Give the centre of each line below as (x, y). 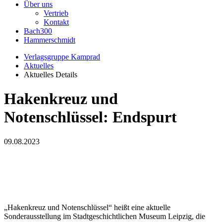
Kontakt (56, 22)
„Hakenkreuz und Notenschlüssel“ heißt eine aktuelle (87, 208)
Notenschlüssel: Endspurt (90, 117)
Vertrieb (56, 13)
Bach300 (38, 31)
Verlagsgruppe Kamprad (62, 57)
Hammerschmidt (50, 40)
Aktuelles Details (51, 75)
